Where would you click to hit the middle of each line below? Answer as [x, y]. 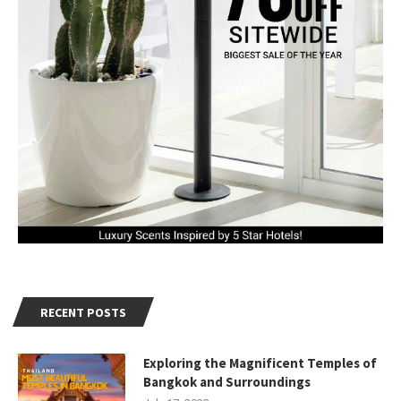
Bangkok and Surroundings [227, 382]
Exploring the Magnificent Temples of [260, 363]
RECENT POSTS [83, 313]
